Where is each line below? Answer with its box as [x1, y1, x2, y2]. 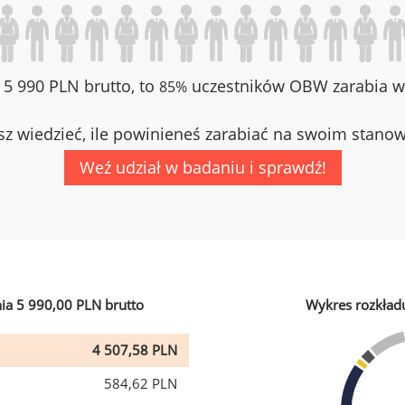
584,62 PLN [104, 374, 177, 392]
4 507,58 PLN [92, 341, 177, 359]
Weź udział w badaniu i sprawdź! [79, 156, 326, 178]
